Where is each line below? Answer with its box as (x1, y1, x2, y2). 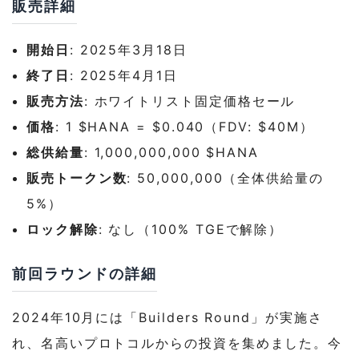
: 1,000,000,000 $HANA (83, 143, 260, 160)
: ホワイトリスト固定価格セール (83, 92, 296, 109)
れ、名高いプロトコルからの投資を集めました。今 (12, 334, 343, 351)
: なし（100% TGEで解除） (98, 220, 284, 237)
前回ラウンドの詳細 (12, 264, 158, 282)
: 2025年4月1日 (69, 67, 178, 83)
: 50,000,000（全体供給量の (127, 169, 324, 186)
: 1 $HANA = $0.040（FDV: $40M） (54, 118, 314, 135)
